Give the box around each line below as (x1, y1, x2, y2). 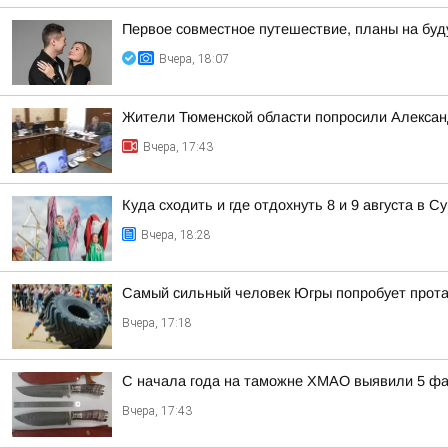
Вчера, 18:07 (159, 52, 229, 66)
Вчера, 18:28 (141, 228, 211, 242)
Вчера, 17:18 (122, 316, 192, 330)
